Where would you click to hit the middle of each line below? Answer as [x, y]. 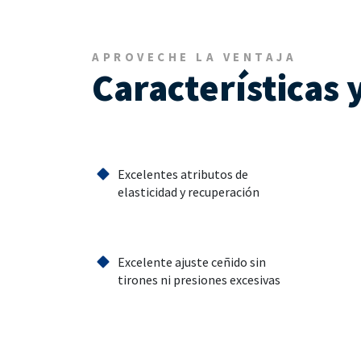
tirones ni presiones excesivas [199, 280]
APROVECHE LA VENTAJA [194, 57]
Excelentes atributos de [183, 174]
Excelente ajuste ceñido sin [191, 262]
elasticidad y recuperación [188, 192]
